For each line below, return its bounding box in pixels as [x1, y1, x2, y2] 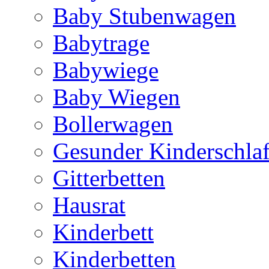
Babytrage [53, 30, 150, 56]
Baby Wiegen [53, 84, 180, 110]
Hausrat [53, 192, 125, 218]
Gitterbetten [53, 165, 165, 191]
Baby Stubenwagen [53, 3, 236, 29]
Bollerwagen [53, 111, 173, 137]
